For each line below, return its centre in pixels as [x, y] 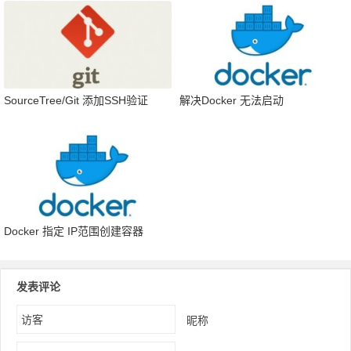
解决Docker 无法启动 [231, 101]
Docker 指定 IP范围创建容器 [74, 231]
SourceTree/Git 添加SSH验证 [76, 101]
